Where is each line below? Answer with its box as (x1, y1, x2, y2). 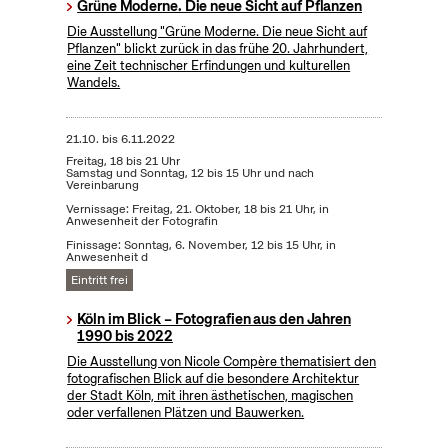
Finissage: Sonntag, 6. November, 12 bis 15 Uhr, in (65, 237, 336, 254)
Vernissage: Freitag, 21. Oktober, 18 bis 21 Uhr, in (65, 201, 329, 218)
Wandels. (67, 74, 121, 92)
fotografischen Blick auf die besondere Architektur (67, 370, 360, 388)
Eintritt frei (70, 272, 128, 289)
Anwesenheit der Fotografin (65, 213, 218, 230)
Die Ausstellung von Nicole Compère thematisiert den (67, 353, 377, 371)
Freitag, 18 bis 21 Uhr (65, 153, 180, 170)
